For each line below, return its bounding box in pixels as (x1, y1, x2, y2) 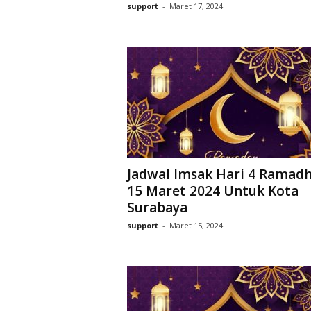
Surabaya (126, 199, 187, 217)
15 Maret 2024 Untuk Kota (126, 182, 299, 200)
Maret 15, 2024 (169, 220, 223, 230)
